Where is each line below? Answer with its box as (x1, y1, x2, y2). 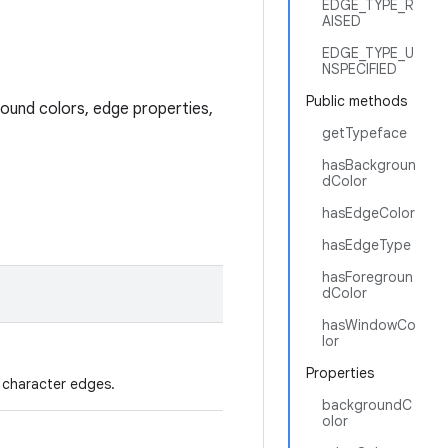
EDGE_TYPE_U (322, 44, 414, 62)
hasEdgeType (322, 236, 411, 254)
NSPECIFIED (322, 60, 397, 78)
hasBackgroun (322, 156, 416, 174)
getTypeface (322, 124, 407, 142)
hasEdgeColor (322, 204, 415, 222)
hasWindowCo (322, 316, 416, 334)
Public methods (306, 92, 407, 110)
